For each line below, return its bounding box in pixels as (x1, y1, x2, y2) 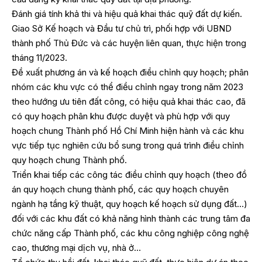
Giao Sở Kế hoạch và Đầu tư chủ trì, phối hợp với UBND (12, 23, 232, 35)
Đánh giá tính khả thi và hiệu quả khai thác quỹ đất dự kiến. (12, 8, 242, 20)
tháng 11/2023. (12, 52, 67, 64)
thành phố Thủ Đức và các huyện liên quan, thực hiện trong (12, 37, 246, 49)
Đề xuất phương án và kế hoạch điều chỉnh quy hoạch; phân (12, 67, 249, 78)
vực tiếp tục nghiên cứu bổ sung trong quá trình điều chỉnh (12, 140, 244, 151)
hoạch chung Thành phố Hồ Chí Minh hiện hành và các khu (12, 125, 244, 137)
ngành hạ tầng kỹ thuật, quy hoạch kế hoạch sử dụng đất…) (12, 198, 247, 210)
